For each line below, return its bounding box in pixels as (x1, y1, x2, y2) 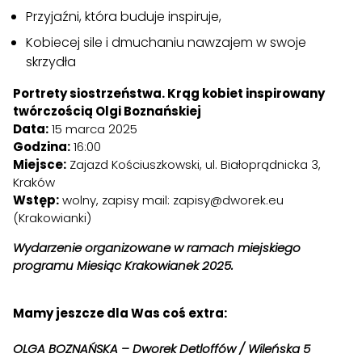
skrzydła (26, 52, 76, 71)
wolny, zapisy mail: (59, 191, 173, 208)
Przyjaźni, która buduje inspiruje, (26, 6, 221, 26)
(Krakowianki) (13, 208, 91, 226)
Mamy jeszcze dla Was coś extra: (13, 304, 227, 322)
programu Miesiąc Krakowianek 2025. (13, 256, 234, 274)
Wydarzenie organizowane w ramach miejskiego (13, 238, 301, 256)
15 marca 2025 (48, 120, 137, 137)
